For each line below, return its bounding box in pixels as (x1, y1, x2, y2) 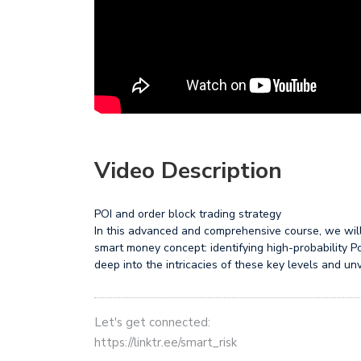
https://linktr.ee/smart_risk (94, 334, 237, 351)
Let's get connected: (94, 314, 210, 331)
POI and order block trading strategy (94, 206, 281, 222)
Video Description (94, 156, 282, 187)
